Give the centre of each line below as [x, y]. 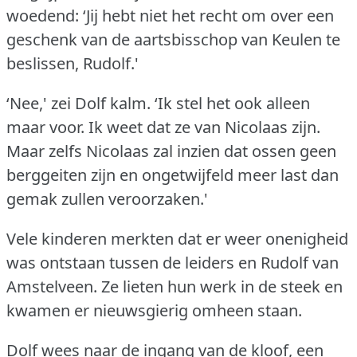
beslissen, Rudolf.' [73, 63]
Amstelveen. [52, 286]
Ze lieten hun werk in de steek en [222, 286]
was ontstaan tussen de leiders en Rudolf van [173, 262]
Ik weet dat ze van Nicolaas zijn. [204, 127]
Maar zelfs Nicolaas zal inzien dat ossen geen [171, 151]
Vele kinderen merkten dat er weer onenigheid [177, 238]
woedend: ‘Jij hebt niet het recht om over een [170, 15]
